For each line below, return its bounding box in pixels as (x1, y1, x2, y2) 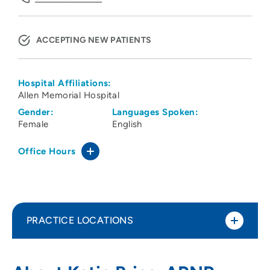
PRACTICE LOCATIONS (27, 215, 134, 227)
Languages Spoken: (111, 107, 199, 118)
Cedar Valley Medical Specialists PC (51, 252, 215, 265)
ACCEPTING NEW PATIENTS (36, 35, 152, 46)
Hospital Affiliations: (18, 78, 111, 89)
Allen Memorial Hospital (18, 90, 120, 101)
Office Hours (18, 146, 76, 157)
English (111, 119, 142, 130)
